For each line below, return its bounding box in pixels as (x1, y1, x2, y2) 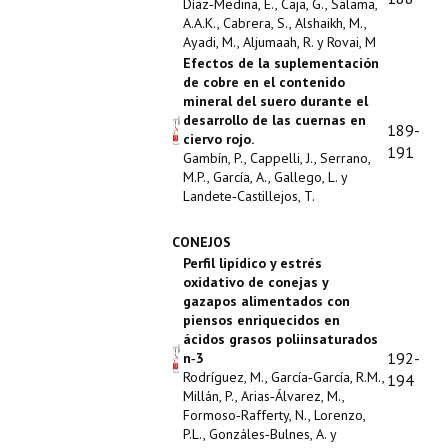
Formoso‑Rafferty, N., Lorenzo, (183, 406, 365, 424)
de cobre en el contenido (183, 73, 345, 91)
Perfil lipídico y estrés (183, 254, 322, 272)
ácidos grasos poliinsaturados (183, 330, 378, 348)
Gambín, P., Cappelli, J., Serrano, (183, 149, 370, 167)
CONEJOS (172, 233, 231, 251)
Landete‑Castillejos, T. (183, 187, 315, 205)
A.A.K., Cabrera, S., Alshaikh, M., (183, 14, 366, 32)
